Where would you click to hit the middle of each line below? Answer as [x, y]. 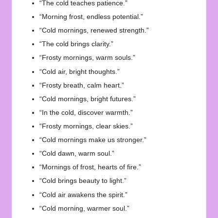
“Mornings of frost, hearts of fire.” [90, 167]
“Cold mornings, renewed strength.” [94, 31]
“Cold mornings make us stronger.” [93, 140]
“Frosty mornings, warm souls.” [87, 58]
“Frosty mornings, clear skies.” [86, 127]
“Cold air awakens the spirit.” [83, 195]
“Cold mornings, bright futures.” [88, 99]
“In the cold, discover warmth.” [86, 112]
